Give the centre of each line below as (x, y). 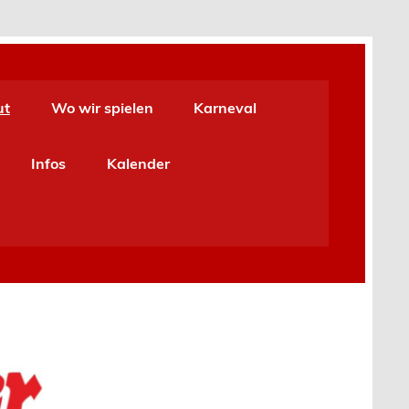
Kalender (138, 164)
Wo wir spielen (102, 108)
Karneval (225, 108)
